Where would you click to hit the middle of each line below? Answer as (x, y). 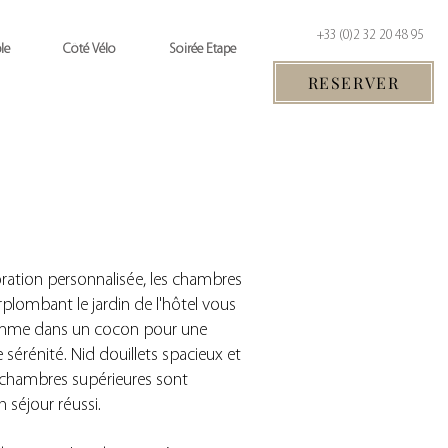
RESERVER (353, 82)
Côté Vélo (89, 48)
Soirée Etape (202, 48)
